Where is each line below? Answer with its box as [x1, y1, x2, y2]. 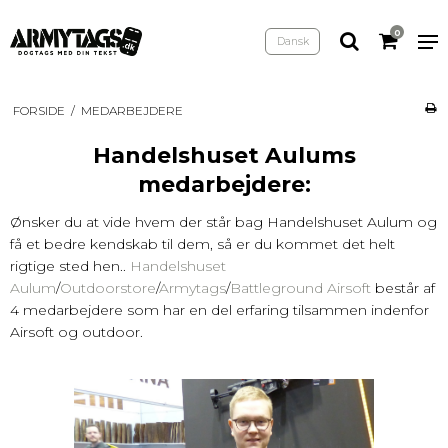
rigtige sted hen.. [10, 256, 130, 275]
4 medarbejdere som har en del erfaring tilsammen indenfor [10, 300, 429, 319]
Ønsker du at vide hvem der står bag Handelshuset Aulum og [10, 212, 437, 231]
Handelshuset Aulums [92, 141, 356, 168]
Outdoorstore [60, 278, 156, 297]
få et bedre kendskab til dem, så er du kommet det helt [10, 234, 395, 253]
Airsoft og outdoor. [10, 322, 147, 341]
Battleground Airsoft [230, 278, 371, 297]
